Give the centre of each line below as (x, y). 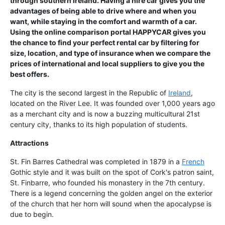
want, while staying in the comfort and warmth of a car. (103, 22)
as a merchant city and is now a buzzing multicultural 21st (105, 114)
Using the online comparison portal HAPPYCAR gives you (108, 32)
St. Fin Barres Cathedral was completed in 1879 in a (96, 162)
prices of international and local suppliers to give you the (107, 64)
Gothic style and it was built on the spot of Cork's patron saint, (112, 172)
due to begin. (32, 214)
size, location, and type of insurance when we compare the (110, 53)
